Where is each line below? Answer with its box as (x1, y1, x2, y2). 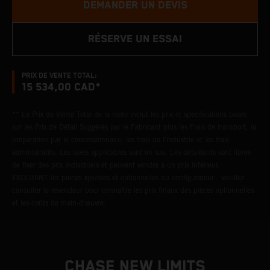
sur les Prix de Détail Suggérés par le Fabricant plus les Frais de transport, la (12, 122, 256, 131)
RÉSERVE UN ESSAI (88, 33, 182, 45)
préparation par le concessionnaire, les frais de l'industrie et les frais (12, 135, 229, 144)
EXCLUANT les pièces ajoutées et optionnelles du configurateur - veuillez (12, 173, 244, 182)
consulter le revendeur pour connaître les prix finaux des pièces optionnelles (12, 186, 254, 195)
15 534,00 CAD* (22, 81, 101, 93)
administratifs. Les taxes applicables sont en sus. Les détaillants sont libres (12, 148, 251, 157)
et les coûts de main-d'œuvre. (12, 198, 106, 207)
